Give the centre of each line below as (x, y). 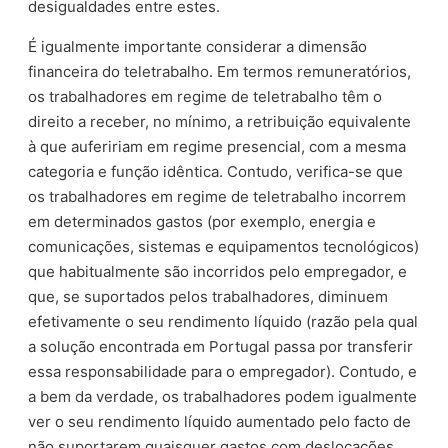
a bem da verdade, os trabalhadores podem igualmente (223, 396)
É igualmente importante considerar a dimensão (198, 46)
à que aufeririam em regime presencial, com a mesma (217, 146)
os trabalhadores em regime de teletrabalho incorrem (217, 196)
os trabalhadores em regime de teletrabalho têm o (205, 96)
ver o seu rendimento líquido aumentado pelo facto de (220, 421)
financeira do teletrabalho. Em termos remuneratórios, (220, 71)
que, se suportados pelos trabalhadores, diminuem (208, 296)
